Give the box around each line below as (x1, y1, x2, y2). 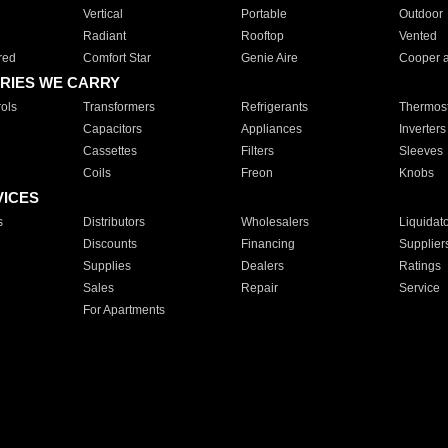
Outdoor (398, 7, 443, 21)
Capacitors (82, 122, 142, 136)
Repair (240, 281, 278, 295)
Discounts (82, 237, 137, 251)
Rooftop (240, 29, 284, 43)
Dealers (240, 259, 284, 273)
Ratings (398, 259, 441, 273)
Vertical (82, 7, 123, 21)
